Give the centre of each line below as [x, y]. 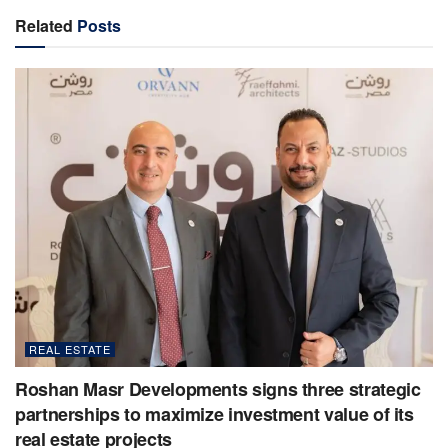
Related [44, 25]
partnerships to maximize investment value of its [214, 413]
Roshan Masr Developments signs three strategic [218, 388]
